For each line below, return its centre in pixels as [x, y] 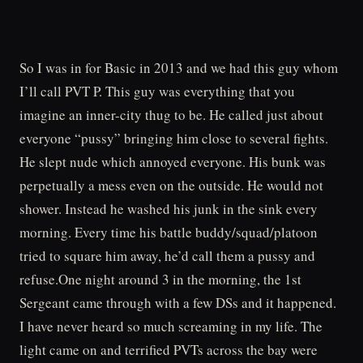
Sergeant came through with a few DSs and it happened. [178, 303]
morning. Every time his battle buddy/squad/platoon [169, 232]
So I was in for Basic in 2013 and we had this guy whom [179, 68]
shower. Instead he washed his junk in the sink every [169, 209]
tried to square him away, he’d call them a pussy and [167, 256]
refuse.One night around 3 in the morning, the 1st [160, 279]
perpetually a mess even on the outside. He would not [171, 185]
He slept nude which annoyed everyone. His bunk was [173, 162]
